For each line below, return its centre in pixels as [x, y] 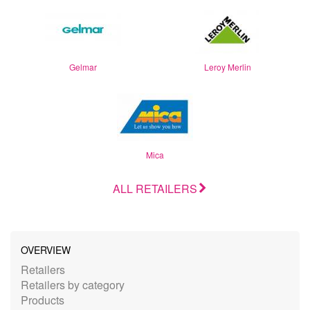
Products [43, 300]
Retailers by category [73, 284]
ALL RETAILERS [155, 188]
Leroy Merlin [227, 66]
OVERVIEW [46, 249]
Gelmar [83, 66]
